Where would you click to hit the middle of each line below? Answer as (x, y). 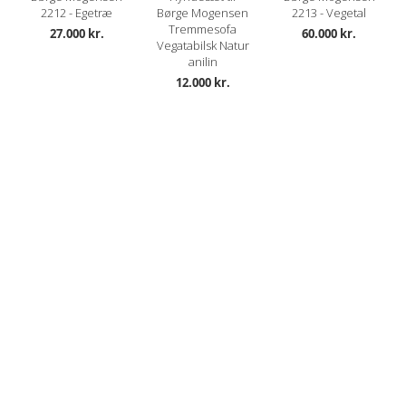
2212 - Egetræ (77, 12)
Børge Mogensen (203, 12)
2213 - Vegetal (329, 12)
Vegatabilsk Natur (203, 45)
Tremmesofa (203, 29)
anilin (203, 61)
